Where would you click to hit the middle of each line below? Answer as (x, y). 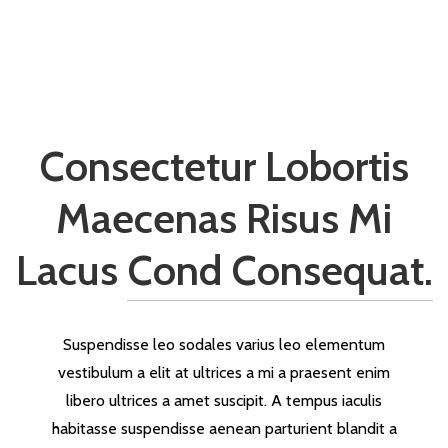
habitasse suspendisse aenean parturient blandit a (224, 428)
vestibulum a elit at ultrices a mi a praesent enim (224, 372)
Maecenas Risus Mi (224, 217)
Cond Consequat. (279, 269)
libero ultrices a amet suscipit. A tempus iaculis (224, 400)
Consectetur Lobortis (224, 165)
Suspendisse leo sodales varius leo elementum (224, 344)
